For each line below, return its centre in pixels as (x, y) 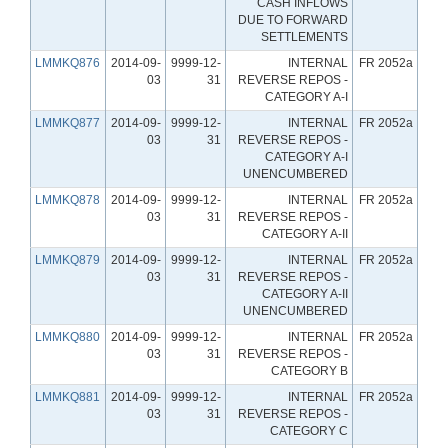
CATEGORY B (309, 370)
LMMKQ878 (67, 199)
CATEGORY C (309, 430)
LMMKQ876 (67, 62)
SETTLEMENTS (304, 36)
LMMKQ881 (67, 396)
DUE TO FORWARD (293, 19)
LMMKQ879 (67, 259)
